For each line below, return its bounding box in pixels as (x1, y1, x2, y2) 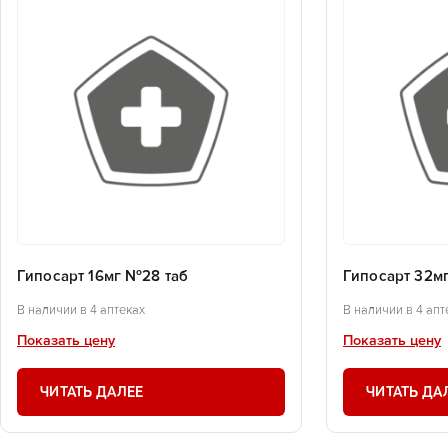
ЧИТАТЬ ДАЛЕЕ (40, 383, 144, 402)
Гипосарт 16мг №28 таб (17, 269, 189, 285)
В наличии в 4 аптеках (17, 304, 145, 318)
